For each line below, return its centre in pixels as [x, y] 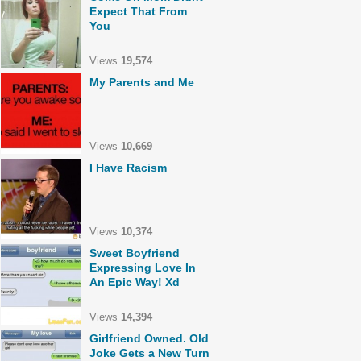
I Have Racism [128, 168]
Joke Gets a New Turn [149, 353]
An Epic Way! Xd [135, 282]
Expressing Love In [143, 268]
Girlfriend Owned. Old [149, 338]
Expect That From [138, 11]
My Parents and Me [142, 82]
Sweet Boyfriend [135, 253]
